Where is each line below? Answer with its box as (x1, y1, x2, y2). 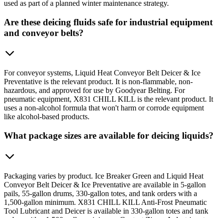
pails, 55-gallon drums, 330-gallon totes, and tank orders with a (4, 189, 197, 198)
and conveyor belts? (4, 27, 84, 38)
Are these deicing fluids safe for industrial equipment (4, 17, 213, 27)
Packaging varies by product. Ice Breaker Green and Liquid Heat (4, 171, 203, 180)
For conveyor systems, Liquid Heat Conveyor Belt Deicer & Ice (4, 69, 200, 77)
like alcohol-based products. (4, 112, 90, 121)
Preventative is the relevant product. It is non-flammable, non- (4, 77, 193, 86)
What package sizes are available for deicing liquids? (4, 130, 214, 141)
